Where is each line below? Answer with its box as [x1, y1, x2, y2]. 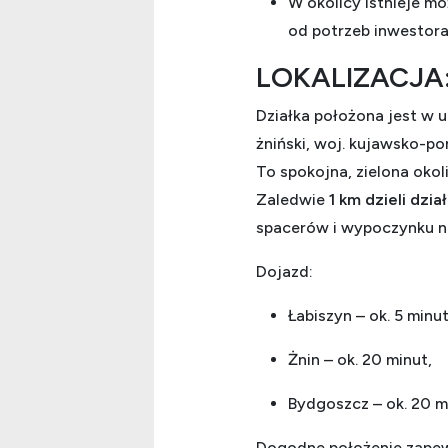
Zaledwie [256, 189, 329, 209]
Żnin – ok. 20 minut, [288, 349, 432, 369]
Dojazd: [256, 261, 313, 281]
